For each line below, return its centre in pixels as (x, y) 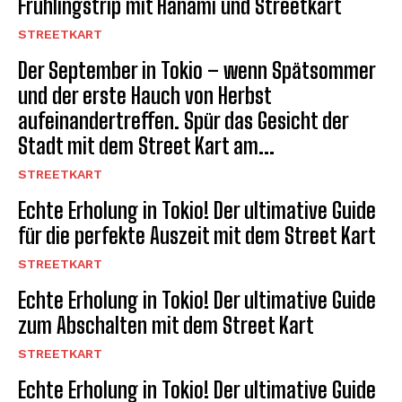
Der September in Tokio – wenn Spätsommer (197, 71)
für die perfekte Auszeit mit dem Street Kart (197, 236)
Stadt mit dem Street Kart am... (146, 146)
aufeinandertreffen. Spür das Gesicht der (184, 121)
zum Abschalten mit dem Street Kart (166, 326)
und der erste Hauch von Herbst (145, 96)
